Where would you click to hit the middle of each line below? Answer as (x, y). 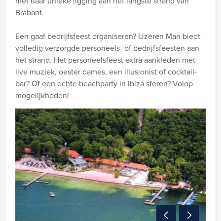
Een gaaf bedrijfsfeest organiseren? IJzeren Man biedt (108, 36)
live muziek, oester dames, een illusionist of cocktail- (106, 72)
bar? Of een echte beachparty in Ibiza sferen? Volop (104, 83)
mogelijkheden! (42, 95)
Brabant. (30, 12)
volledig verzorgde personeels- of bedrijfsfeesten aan (107, 48)
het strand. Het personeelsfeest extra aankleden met (105, 60)
